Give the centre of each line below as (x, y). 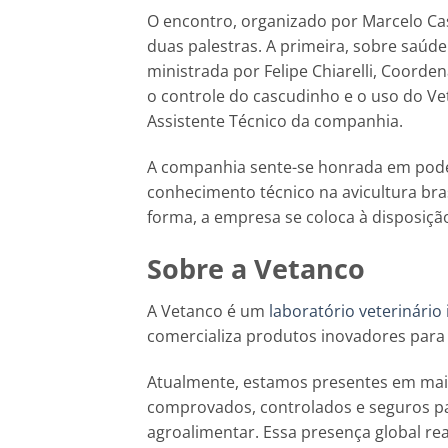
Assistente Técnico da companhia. (275, 120)
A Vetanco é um (208, 311)
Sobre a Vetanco (256, 268)
